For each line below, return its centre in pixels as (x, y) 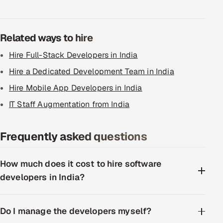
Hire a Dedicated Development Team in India (92, 71)
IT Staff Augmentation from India (69, 104)
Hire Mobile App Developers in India (76, 88)
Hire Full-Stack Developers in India (73, 55)
